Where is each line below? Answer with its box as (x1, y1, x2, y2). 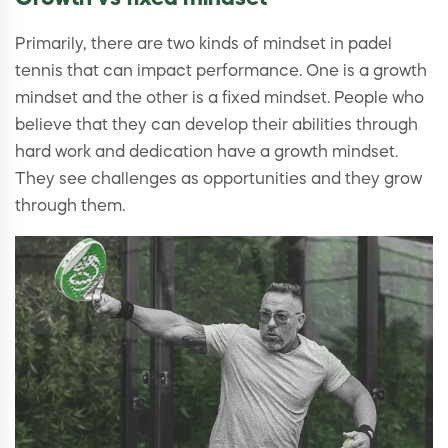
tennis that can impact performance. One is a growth (15, 64, 427, 81)
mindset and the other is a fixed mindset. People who (15, 91, 424, 108)
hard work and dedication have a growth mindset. (15, 145, 398, 162)
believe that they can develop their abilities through (15, 118, 418, 135)
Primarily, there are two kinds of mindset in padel (15, 37, 392, 54)
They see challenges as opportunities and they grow (15, 172, 422, 189)
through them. (15, 199, 125, 216)
